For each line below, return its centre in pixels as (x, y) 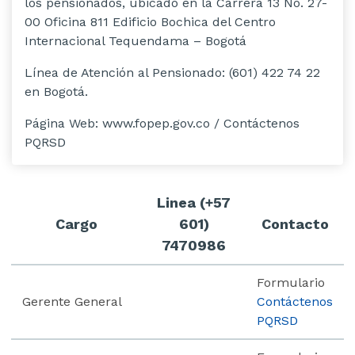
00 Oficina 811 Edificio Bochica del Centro (150, 21)
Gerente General (72, 301)
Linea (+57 (194, 202)
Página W (52, 123)
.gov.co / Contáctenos (235, 123)
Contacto (295, 223)
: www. (115, 123)
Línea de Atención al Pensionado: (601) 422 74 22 (172, 72)
